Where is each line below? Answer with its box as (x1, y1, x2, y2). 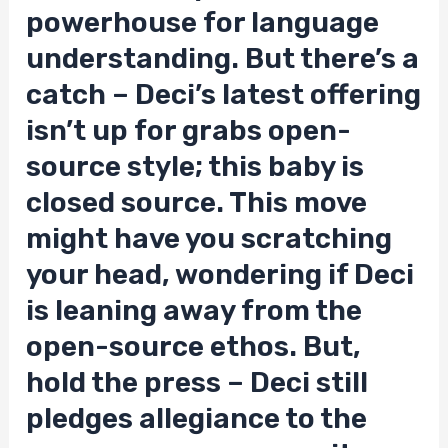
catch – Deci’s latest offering (26, 77, 422, 111)
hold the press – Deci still (26, 365, 369, 399)
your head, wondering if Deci (26, 257, 415, 291)
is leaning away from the (26, 293, 363, 327)
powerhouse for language (26, 5, 380, 39)
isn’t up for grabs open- (26, 113, 352, 147)
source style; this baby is (26, 149, 365, 183)
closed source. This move (26, 185, 368, 219)
